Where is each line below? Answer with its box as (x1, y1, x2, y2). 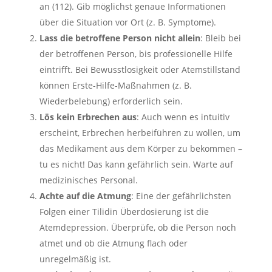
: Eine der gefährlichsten (131, 189, 231, 202)
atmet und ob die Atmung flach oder (39, 237, 188, 249)
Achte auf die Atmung (39, 189, 131, 202)
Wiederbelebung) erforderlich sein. (39, 95, 183, 107)
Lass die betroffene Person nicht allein (39, 32, 200, 44)
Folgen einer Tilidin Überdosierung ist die (39, 205, 209, 217)
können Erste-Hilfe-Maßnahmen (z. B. (39, 79, 192, 91)
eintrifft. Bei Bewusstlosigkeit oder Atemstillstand (39, 63, 240, 75)
